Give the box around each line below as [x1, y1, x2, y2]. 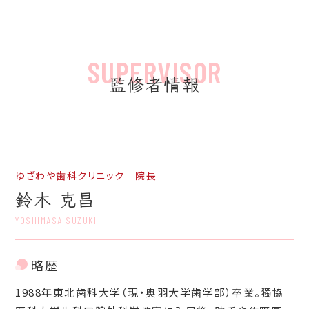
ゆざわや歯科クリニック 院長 [15, 168, 157, 182]
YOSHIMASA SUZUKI [15, 214, 97, 226]
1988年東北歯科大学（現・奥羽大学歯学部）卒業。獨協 [15, 284, 284, 299]
